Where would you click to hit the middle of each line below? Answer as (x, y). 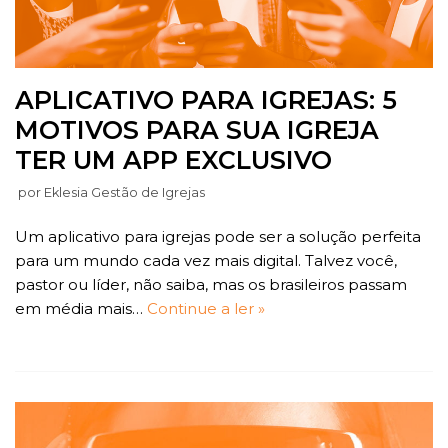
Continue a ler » (206, 308)
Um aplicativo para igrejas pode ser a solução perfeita (218, 236)
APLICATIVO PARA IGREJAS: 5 (206, 99)
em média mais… (81, 308)
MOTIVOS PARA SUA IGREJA (197, 129)
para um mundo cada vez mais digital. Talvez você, (206, 260)
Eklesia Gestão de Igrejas (124, 192)
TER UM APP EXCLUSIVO (173, 159)
